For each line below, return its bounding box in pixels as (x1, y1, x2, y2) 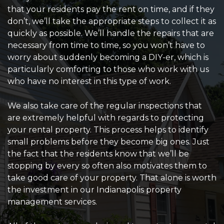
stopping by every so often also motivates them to (7, 161, 207, 171)
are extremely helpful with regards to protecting (7, 113, 204, 123)
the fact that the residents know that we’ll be (7, 149, 189, 159)
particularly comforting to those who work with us (7, 64, 209, 74)
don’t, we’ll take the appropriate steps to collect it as (7, 16, 216, 26)
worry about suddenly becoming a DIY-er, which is (7, 52, 208, 62)
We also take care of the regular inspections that (7, 101, 202, 111)
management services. (7, 197, 97, 207)
